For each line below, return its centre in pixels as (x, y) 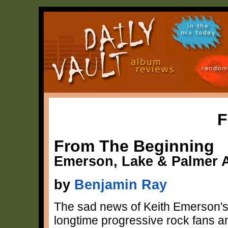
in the (198, 28)
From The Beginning (134, 146)
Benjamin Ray (121, 184)
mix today (198, 34)
